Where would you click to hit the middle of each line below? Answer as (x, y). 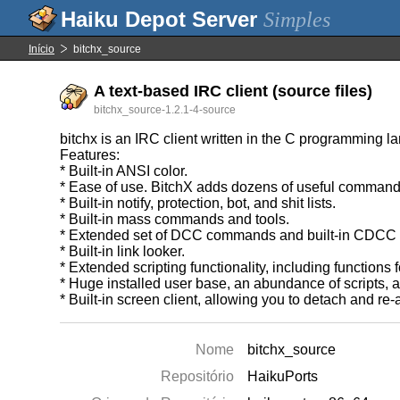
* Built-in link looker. (123, 251)
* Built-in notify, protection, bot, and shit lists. (198, 203)
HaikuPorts (283, 376)
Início (42, 49)
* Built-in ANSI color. (124, 171)
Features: (90, 155)
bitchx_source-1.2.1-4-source (165, 110)
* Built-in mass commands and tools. (175, 219)
